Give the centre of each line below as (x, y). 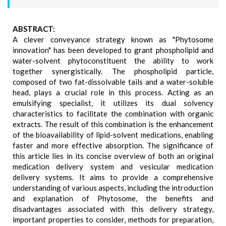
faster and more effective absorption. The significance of (113, 145)
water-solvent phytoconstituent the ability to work (113, 61)
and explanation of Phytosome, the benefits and (113, 198)
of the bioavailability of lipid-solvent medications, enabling (113, 135)
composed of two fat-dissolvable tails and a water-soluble (113, 82)
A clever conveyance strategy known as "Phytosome (113, 39)
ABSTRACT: (34, 29)
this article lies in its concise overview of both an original (113, 156)
